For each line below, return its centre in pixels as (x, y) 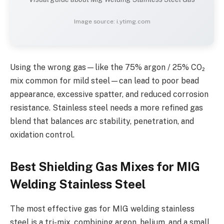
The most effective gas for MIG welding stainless (102, 208)
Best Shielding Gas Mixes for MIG (105, 166)
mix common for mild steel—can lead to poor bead (104, 81)
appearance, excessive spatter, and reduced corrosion (109, 94)
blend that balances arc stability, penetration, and (102, 121)
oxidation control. (42, 135)
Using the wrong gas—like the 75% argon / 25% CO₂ (107, 67)
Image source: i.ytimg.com (112, 22)
